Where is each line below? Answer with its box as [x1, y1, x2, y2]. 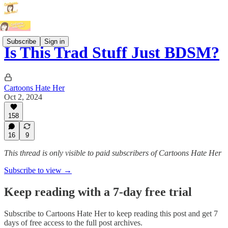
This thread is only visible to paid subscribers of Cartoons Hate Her [4, 149, 221, 157]
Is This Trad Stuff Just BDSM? [4, 43, 219, 62]
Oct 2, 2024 [4, 92, 42, 101]
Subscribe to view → [4, 166, 72, 175]
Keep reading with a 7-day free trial [4, 185, 192, 198]
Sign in [44, 37, 65, 45]
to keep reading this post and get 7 [106, 209, 218, 218]
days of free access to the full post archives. [4, 218, 142, 227]
